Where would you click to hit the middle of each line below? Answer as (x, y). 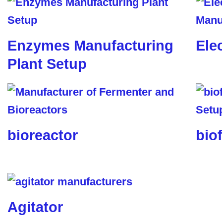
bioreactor (43, 135)
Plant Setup (47, 64)
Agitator (35, 207)
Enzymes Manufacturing (90, 46)
